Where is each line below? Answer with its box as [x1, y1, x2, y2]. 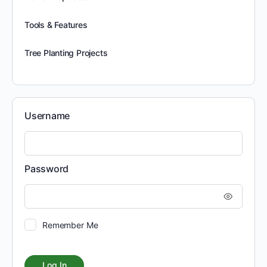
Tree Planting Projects [24, 47, 108, 58]
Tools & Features [24, 19, 88, 30]
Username [24, 109, 70, 122]
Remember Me [42, 219, 98, 230]
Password [24, 162, 69, 175]
